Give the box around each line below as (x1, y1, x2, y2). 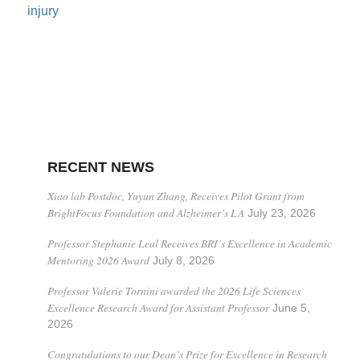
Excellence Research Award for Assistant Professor (47, 300, 269, 315)
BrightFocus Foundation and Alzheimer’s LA (47, 205, 244, 220)
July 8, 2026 (152, 255, 215, 267)
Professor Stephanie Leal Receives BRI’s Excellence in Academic (47, 235, 332, 251)
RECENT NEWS (47, 159, 154, 175)
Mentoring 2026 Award (47, 252, 149, 268)
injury (27, 4, 59, 18)
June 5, (272, 302, 310, 314)
